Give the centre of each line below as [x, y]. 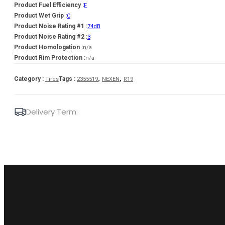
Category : [30, 79]
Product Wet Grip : [40, 15]
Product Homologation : [48, 47]
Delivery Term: [52, 111]
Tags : [68, 79]
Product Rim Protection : [50, 58]
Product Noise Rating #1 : [51, 26]
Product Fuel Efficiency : [49, 5]
